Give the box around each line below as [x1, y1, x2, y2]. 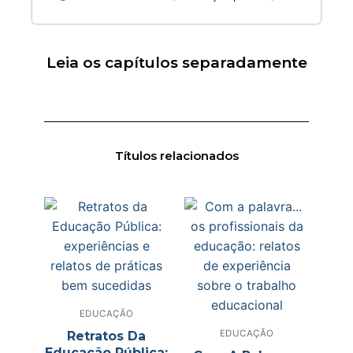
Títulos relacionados [114, 147, 239, 163]
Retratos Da [67, 329, 146, 344]
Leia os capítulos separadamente [46, 53, 307, 72]
